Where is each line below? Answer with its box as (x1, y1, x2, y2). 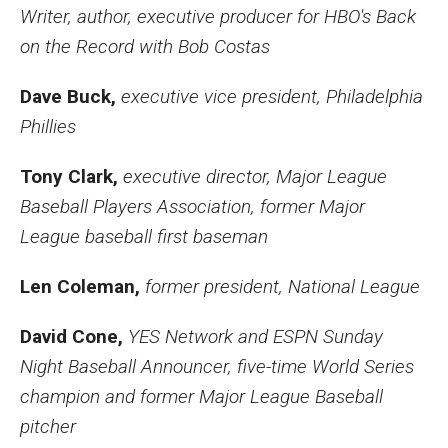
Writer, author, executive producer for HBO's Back (20, 5, 416, 28)
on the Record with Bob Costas (20, 35, 270, 58)
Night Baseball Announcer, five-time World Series (20, 355, 414, 378)
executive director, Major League (123, 165, 387, 188)
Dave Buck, (20, 85, 121, 108)
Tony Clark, (20, 165, 123, 188)
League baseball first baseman (20, 225, 268, 248)
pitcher (20, 415, 76, 438)
